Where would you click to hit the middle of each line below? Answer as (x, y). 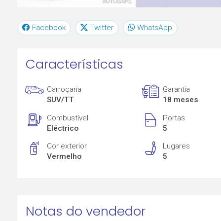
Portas (174, 118)
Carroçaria (64, 90)
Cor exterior (67, 146)
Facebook (49, 27)
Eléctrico (63, 128)
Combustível (68, 118)
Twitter (102, 27)
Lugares (177, 146)
